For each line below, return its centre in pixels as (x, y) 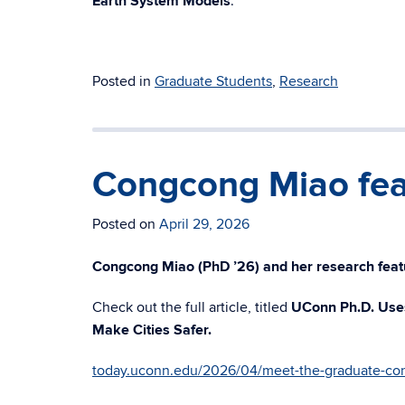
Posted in (123, 81)
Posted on (126, 224)
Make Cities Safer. (152, 330)
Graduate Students (213, 81)
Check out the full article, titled (192, 307)
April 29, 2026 (204, 224)
